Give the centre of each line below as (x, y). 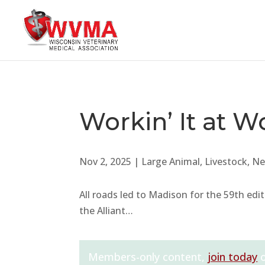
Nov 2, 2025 (106, 161)
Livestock (226, 161)
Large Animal (171, 161)
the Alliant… (106, 211)
